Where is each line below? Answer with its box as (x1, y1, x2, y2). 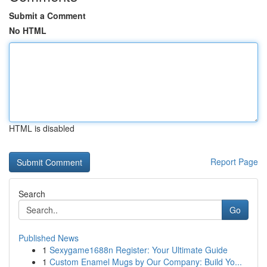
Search (18, 188, 45, 200)
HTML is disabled (9, 122, 74, 134)
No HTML (9, 24, 46, 36)
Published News (18, 232, 79, 244)
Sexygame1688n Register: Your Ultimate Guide (49, 244, 228, 256)
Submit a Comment (9, 10, 86, 21)
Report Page (210, 156, 258, 167)
